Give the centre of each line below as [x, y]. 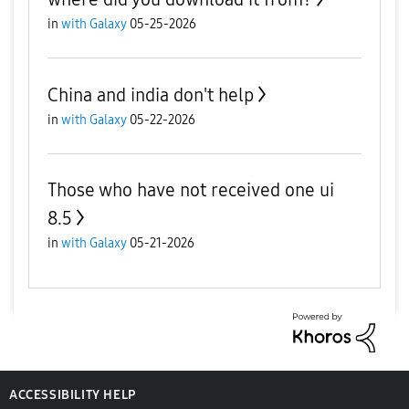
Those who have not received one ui [191, 190]
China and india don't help [151, 95]
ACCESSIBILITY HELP [73, 394]
